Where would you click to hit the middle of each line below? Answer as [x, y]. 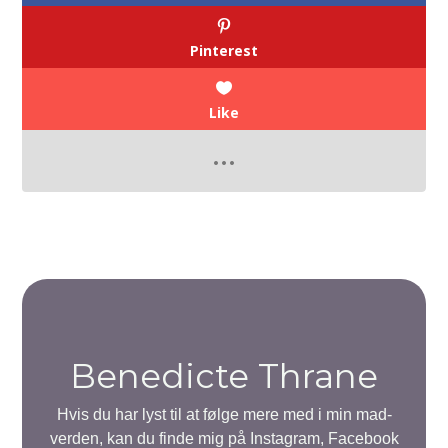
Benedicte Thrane [224, 376]
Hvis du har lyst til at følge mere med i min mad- [224, 415]
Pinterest [224, 51]
